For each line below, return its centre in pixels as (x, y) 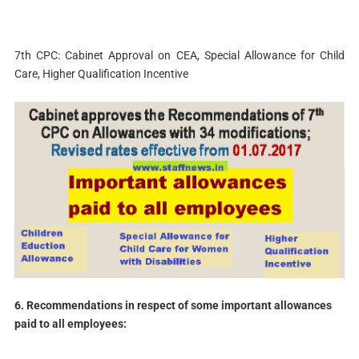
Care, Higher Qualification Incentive (101, 74)
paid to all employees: (70, 323)
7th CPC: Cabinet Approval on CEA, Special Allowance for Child (179, 55)
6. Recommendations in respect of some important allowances (173, 305)
